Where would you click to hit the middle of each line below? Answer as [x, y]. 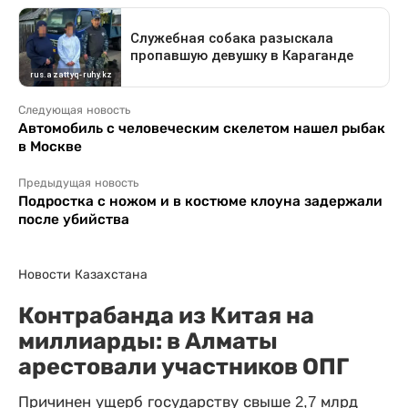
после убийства [74, 219]
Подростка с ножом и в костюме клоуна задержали [200, 201]
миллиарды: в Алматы [148, 341]
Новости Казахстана [83, 275]
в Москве [50, 147]
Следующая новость [74, 111]
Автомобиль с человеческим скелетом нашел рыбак [202, 128]
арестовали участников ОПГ [184, 367]
